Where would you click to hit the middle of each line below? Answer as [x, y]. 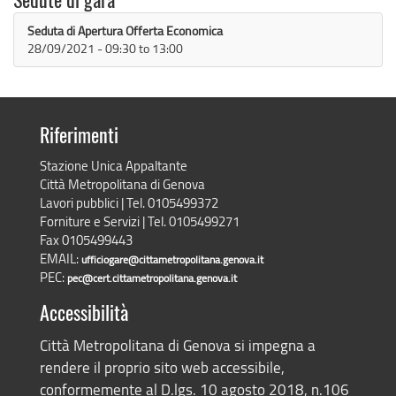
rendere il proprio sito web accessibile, [162, 368]
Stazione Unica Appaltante [113, 166]
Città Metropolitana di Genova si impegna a [177, 346]
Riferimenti [79, 137]
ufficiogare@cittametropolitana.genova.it [172, 260]
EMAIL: [60, 259]
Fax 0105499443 [86, 240]
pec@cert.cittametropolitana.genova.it [152, 278]
